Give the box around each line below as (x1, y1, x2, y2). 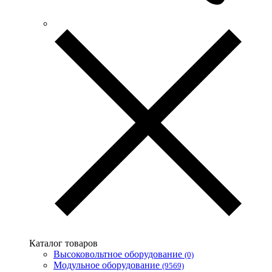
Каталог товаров (29, 237, 98, 248)
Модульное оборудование (53, 259, 162, 270)
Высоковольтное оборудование (53, 248, 185, 259)
